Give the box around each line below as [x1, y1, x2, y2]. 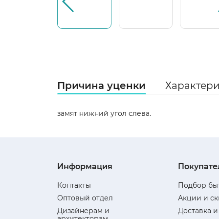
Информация [57, 162, 112, 171]
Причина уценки [57, 80, 146, 91]
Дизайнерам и [57, 206, 109, 215]
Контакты [57, 181, 91, 190]
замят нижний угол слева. [57, 109, 151, 118]
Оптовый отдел [57, 194, 113, 202]
